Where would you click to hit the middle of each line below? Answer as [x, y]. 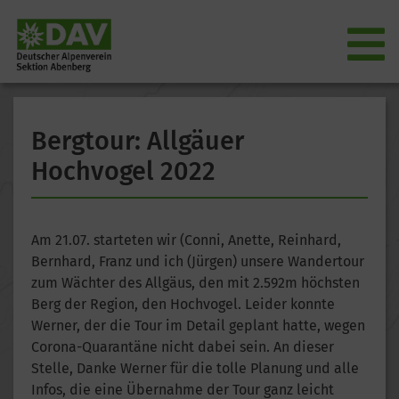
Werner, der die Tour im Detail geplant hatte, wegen [198, 325]
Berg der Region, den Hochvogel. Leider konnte [183, 304]
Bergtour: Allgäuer [138, 141]
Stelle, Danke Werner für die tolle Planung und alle [195, 368]
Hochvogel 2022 [123, 171]
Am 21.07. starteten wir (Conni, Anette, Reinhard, [186, 240]
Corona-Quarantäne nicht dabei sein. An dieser [183, 346]
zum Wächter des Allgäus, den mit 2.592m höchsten [195, 282]
